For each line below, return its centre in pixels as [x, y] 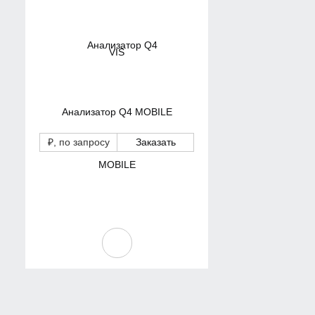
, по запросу [81, 142]
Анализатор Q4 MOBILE [117, 112]
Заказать [155, 142]
